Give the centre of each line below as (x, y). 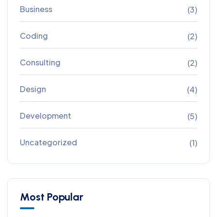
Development (46, 115)
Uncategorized (48, 142)
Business (36, 9)
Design (33, 89)
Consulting (40, 62)
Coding (34, 35)
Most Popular (52, 197)
